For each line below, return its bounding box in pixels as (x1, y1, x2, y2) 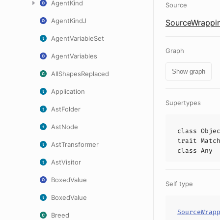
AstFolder (51, 105, 81, 113)
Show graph (172, 68, 205, 75)
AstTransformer (51, 140, 99, 148)
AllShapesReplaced (51, 70, 109, 78)
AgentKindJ (51, 17, 86, 25)
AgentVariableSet (51, 34, 104, 42)
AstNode (51, 123, 78, 131)
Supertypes (165, 99, 201, 107)
